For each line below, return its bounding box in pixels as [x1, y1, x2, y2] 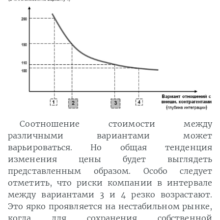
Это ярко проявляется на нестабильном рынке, [8, 201, 212, 212]
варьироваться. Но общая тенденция [8, 142, 212, 153]
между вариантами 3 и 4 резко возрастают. [8, 190, 212, 200]
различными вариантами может [8, 131, 212, 141]
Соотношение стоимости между [20, 119, 212, 129]
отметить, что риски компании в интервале [8, 178, 212, 188]
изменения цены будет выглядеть [8, 154, 212, 165]
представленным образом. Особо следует [8, 166, 212, 176]
